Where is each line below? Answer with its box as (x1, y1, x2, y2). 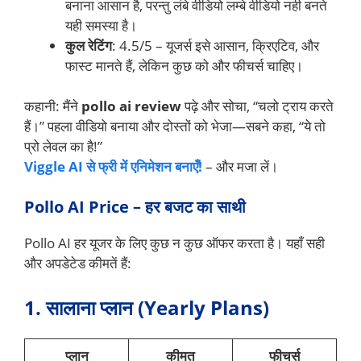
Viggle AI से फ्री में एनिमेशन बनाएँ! (24, 157, 202, 176)
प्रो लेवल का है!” (24, 137, 102, 156)
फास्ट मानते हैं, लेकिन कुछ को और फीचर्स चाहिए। (65, 56, 303, 75)
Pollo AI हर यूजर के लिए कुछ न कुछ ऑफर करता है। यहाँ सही (24, 233, 325, 252)
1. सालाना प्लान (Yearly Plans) (24, 294, 269, 322)
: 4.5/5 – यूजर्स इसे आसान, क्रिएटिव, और (112, 35, 319, 55)
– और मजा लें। (202, 157, 278, 176)
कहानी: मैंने (24, 97, 81, 116)
